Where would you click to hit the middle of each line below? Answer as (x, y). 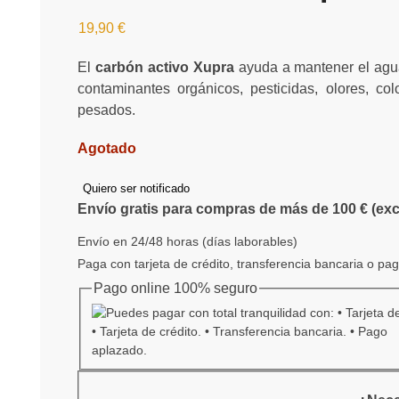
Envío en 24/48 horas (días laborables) (187, 241)
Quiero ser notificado (136, 188)
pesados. (106, 110)
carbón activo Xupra (164, 67)
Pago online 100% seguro (175, 288)
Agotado (107, 149)
